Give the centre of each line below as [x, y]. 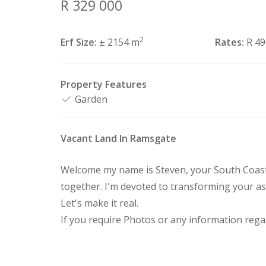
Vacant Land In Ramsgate [118, 138]
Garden [90, 99]
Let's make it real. [99, 203]
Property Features [104, 84]
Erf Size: [79, 42]
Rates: [229, 42]
